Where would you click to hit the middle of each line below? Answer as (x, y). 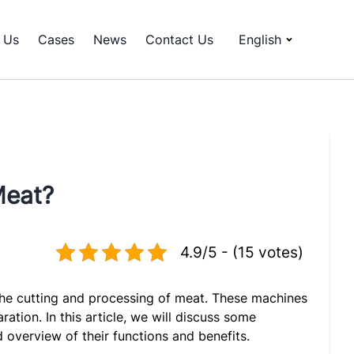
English (260, 40)
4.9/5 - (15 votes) (242, 252)
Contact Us (179, 40)
